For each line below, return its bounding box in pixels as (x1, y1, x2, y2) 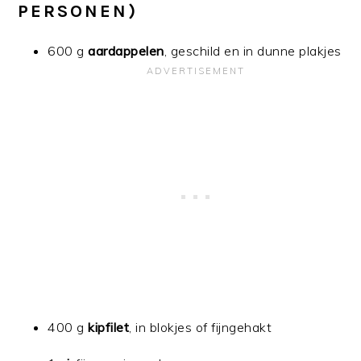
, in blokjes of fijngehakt (129, 318, 272, 335)
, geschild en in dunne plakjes (164, 42, 342, 59)
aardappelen (88, 42, 164, 59)
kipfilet (88, 318, 130, 335)
